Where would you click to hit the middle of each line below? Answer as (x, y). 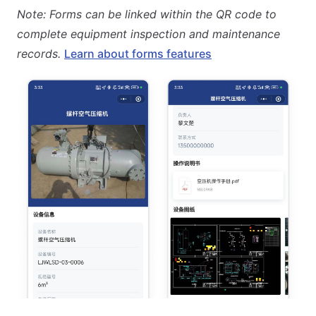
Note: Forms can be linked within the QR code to (147, 14)
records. (39, 53)
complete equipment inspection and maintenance (148, 34)
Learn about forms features (138, 53)
